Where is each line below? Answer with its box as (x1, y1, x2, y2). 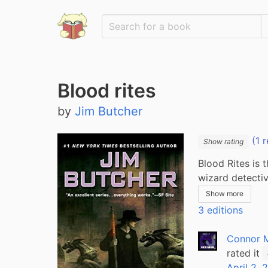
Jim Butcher (75, 104, 142, 118)
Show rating (203, 137, 244, 146)
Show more (206, 188, 244, 198)
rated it (227, 246, 260, 259)
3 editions (198, 203, 243, 216)
